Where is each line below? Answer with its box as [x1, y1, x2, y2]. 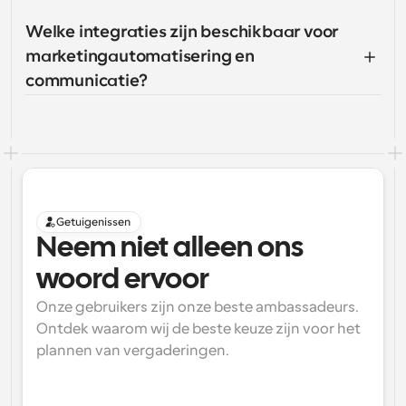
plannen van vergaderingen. [36, 343, 229, 359]
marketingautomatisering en [25, 47, 255, 65]
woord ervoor [36, 267, 209, 294]
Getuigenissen [56, 216, 130, 228]
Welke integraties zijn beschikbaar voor [25, 23, 339, 41]
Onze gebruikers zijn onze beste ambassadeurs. [36, 299, 359, 315]
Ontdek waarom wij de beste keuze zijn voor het [36, 321, 361, 337]
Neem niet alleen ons [36, 236, 304, 262]
